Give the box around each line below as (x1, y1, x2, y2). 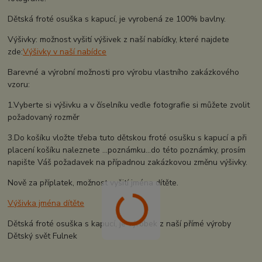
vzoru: (8, 78, 30, 90)
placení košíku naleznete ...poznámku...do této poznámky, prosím (8, 144, 246, 156)
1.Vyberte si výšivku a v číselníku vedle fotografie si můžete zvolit (8, 99, 250, 111)
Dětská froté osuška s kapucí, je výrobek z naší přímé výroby (8, 218, 232, 229)
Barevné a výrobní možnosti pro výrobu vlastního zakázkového (8, 66, 240, 78)
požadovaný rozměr (8, 111, 80, 123)
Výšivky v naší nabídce (23, 46, 107, 57)
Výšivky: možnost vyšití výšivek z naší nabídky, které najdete (8, 33, 230, 45)
